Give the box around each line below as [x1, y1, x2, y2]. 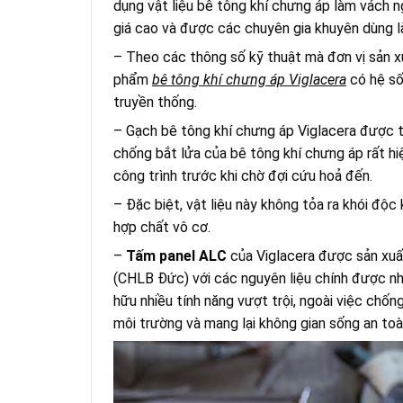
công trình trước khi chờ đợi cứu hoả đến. [113, 167, 372, 185]
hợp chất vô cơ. [113, 219, 210, 237]
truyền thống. [113, 94, 197, 112]
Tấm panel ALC [126, 247, 227, 265]
